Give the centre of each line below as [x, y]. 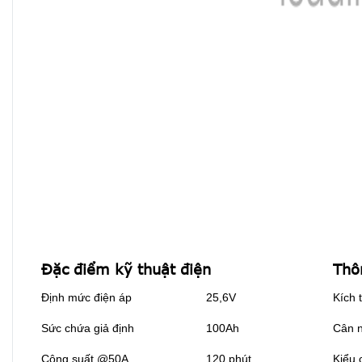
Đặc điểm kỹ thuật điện [126, 269]
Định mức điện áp [86, 298]
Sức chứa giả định [88, 328]
